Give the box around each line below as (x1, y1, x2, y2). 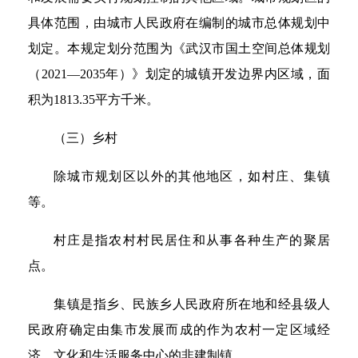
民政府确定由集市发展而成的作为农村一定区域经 (28, 323, 330, 336)
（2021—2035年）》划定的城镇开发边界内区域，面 (28, 67, 330, 81)
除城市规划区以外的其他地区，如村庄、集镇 (54, 169, 330, 183)
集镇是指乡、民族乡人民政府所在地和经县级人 (54, 297, 330, 311)
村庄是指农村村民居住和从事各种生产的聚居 (54, 233, 330, 247)
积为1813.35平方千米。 (28, 93, 159, 106)
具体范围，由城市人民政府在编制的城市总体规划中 (28, 16, 330, 30)
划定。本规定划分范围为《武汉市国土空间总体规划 (28, 42, 330, 55)
